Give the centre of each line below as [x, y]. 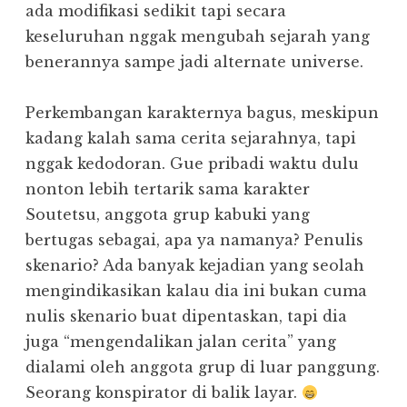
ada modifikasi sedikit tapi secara [156, 11]
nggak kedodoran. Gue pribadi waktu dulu [192, 164]
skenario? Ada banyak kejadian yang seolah [195, 266]
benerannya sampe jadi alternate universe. [194, 62]
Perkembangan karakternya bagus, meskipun [202, 113]
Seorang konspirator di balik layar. [164, 393]
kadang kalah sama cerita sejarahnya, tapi [191, 139]
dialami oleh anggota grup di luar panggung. [203, 367]
